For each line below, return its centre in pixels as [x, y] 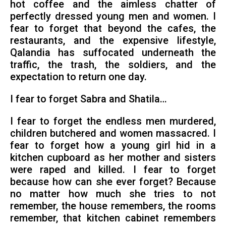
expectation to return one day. [78, 77]
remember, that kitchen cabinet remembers [113, 218]
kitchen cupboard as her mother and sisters [113, 158]
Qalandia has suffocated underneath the [113, 53]
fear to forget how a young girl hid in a [113, 146]
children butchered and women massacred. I [113, 134]
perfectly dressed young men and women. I [113, 17]
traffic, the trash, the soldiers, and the [113, 65]
